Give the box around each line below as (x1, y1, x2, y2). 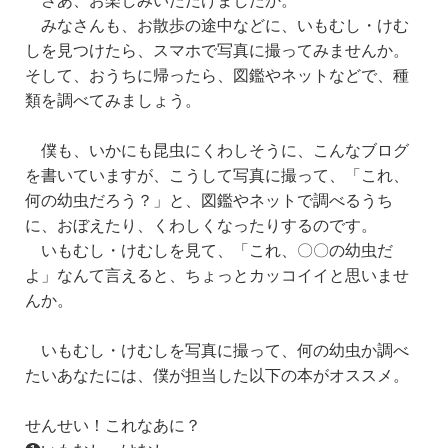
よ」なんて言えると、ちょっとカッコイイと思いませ (25, 263, 409, 287)
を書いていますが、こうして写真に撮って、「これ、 (25, 163, 409, 187)
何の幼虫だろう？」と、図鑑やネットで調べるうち (25, 188, 393, 212)
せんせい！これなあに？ (25, 413, 201, 437)
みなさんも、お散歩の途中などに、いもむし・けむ (41, 13, 409, 37)
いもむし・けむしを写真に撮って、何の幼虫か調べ (41, 338, 409, 362)
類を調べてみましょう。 (25, 88, 201, 112)
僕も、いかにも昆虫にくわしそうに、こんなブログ (41, 138, 409, 162)
